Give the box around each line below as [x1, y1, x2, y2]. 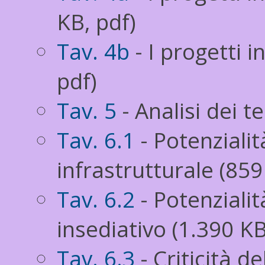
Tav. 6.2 [57, 185, 135, 214]
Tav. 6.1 [57, 125, 135, 155]
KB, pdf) [57, 7, 136, 37]
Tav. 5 [57, 96, 117, 125]
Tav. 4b [57, 37, 130, 66]
